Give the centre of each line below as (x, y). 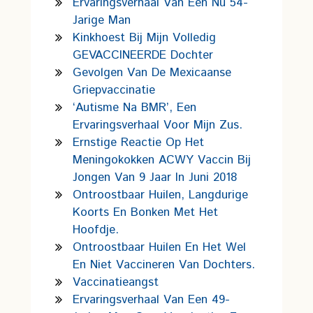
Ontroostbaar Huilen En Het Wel (159, 247)
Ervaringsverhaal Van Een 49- (151, 300)
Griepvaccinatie (114, 90)
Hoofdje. (96, 230)
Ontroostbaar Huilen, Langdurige (160, 195)
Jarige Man (102, 20)
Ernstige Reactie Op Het (138, 143)
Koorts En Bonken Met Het (145, 212)
